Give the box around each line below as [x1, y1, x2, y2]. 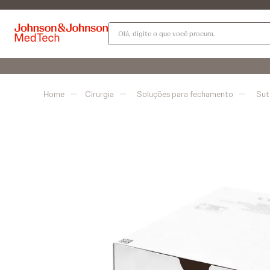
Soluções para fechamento [137, 89, 233, 99]
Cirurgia [85, 89, 114, 99]
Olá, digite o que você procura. [107, 20, 233, 33]
